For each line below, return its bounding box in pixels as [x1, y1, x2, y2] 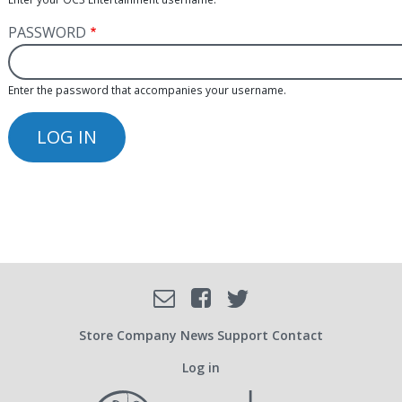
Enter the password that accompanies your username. [7, 83, 286, 98]
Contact [272, 326, 323, 344]
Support [217, 326, 268, 344]
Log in [182, 358, 220, 376]
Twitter [238, 289, 285, 307]
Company [117, 326, 177, 344]
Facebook [201, 287, 260, 305]
